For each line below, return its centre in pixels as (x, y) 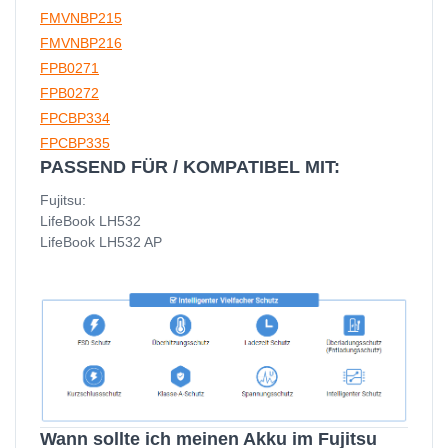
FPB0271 (69, 68)
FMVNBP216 (81, 43)
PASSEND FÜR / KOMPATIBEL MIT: (190, 167)
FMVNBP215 (81, 18)
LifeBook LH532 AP (101, 242)
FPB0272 (69, 93)
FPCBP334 (75, 118)
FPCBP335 (75, 143)
